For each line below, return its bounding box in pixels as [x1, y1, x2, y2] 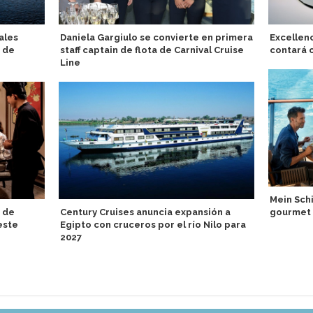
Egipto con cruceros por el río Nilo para [60, 219, 246, 230]
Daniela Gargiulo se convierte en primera [60, 32, 253, 43]
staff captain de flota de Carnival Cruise [60, 45, 244, 55]
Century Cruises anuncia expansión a [60, 207, 231, 217]
